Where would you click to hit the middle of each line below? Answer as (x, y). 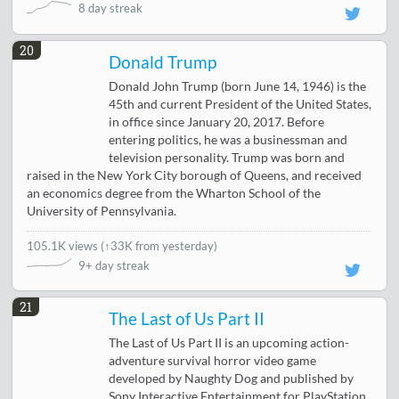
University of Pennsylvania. (102, 211)
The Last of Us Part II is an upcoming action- (229, 342)
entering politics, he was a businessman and (228, 139)
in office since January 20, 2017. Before (217, 122)
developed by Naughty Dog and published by (232, 378)
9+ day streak (114, 265)
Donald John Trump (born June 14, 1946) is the (238, 86)
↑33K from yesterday (159, 245)
